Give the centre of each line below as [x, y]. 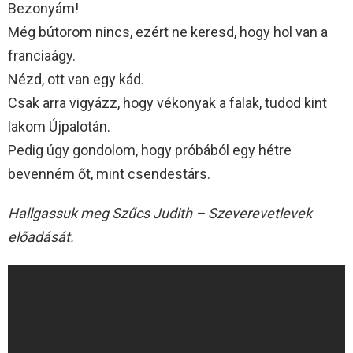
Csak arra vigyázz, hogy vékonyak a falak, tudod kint [167, 102]
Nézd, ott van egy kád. [76, 79]
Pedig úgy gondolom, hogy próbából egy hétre [150, 150]
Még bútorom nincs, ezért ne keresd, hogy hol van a [168, 32]
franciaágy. [42, 55]
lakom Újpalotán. [59, 126]
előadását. [41, 236]
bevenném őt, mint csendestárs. [109, 173]
